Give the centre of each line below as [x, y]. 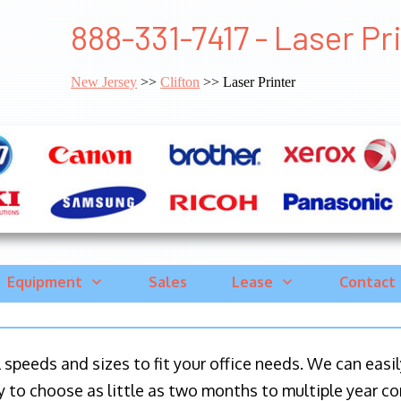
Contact [367, 282]
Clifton [180, 82]
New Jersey [104, 82]
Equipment [44, 282]
